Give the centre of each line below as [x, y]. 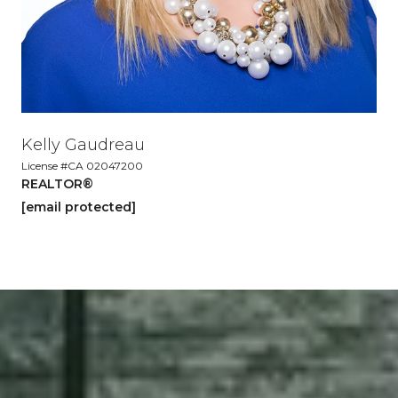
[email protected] [79, 207]
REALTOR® [57, 184]
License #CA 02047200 [82, 166]
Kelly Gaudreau [83, 145]
